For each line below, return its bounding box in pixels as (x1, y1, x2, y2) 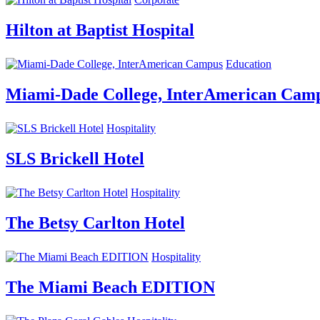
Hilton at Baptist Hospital (6, 21, 194, 40)
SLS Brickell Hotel (6, 149, 144, 169)
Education (226, 58, 271, 71)
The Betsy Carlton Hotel (6, 214, 185, 232)
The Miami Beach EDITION (6, 277, 215, 296)
